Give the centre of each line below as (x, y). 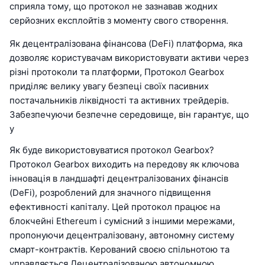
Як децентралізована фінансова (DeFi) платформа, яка (126, 44)
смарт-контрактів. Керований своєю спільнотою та (119, 250)
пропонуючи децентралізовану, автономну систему (122, 235)
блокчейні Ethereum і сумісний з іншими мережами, (122, 221)
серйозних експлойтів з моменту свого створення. (119, 21)
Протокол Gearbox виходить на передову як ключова (124, 164)
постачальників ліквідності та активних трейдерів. (119, 101)
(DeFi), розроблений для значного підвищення (110, 193)
